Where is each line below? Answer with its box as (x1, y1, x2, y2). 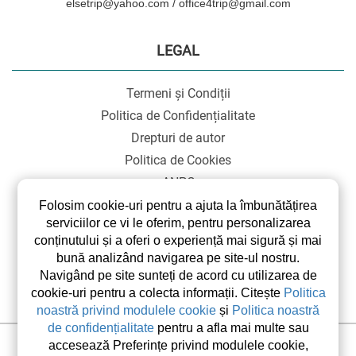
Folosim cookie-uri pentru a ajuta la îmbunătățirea (39, 199, 317, 212)
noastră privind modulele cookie (37, 304, 216, 317)
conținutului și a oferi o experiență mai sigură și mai (34, 234, 322, 247)
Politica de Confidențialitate (101, 107, 255, 123)
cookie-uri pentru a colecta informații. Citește (30, 286, 284, 300)
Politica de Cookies (125, 152, 231, 168)
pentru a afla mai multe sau (153, 321, 309, 335)
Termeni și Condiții (126, 85, 230, 101)
